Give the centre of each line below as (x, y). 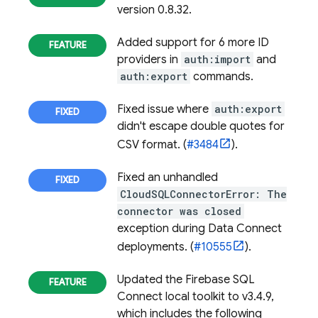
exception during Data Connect (199, 229)
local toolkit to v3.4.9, (218, 297)
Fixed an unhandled (168, 177)
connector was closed (179, 211)
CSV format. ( (152, 145)
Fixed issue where (164, 109)
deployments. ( (155, 247)
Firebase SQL (220, 280)
